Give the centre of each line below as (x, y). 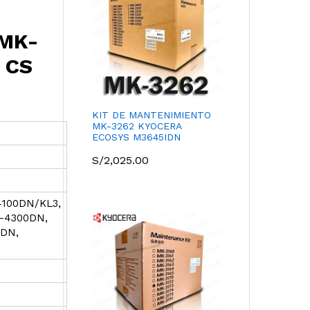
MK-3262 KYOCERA (137, 126)
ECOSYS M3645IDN (136, 137)
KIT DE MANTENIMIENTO (152, 115)
